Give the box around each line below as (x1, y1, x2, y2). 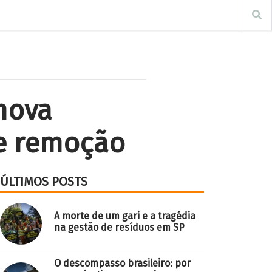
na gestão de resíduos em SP (54, 221, 185, 233)
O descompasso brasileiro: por (54, 257, 191, 269)
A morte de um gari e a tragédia (54, 209, 195, 222)
